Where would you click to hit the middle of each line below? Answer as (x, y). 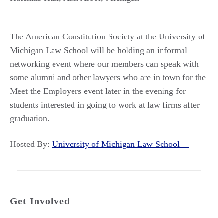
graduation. (30, 118)
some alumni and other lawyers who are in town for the (108, 77)
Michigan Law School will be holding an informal (99, 50)
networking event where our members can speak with (104, 64)
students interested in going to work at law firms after (105, 105)
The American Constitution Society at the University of (108, 36)
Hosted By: (31, 144)
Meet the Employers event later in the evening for (98, 91)
